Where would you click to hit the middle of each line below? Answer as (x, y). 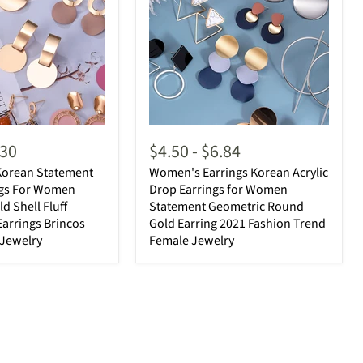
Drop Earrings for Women (218, 189)
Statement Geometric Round (226, 206)
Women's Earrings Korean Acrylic (239, 172)
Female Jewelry (192, 240)
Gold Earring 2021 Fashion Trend (237, 223)
